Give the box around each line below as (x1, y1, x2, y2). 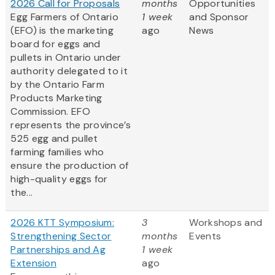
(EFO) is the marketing (10, 24, 114, 37)
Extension (10, 257, 57, 270)
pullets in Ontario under (10, 51, 122, 64)
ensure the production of (10, 159, 129, 172)
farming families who (10, 145, 104, 159)
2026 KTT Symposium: (10, 216, 115, 230)
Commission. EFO (10, 105, 90, 118)
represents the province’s (10, 118, 131, 132)
